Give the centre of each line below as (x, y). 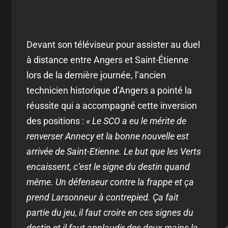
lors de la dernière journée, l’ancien (96, 75)
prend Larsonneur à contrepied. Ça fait (103, 197)
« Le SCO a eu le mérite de (136, 121)
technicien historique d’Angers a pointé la (109, 90)
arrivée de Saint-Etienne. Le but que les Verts (114, 151)
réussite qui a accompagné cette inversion (112, 105)
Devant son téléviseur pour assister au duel (113, 44)
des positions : (56, 121)
